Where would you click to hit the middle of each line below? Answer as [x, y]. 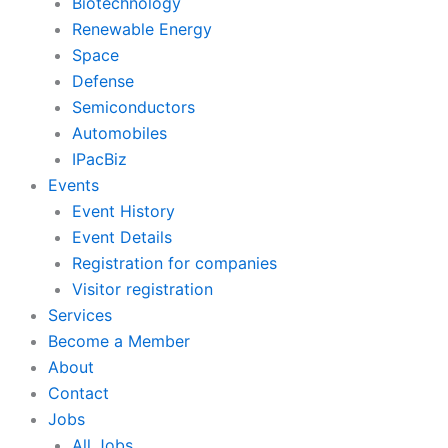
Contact [78, 393]
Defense [103, 81]
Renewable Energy [142, 29]
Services [80, 315]
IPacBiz [99, 159]
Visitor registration [142, 289]
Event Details [122, 237]
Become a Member [119, 341]
